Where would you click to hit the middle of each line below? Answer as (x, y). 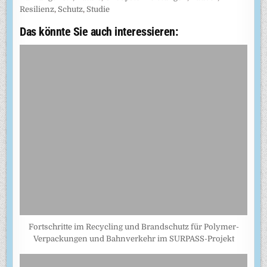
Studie (98, 9)
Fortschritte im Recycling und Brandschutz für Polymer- (133, 226)
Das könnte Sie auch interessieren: (99, 31)
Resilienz (37, 9)
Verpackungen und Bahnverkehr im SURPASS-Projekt (133, 238)
